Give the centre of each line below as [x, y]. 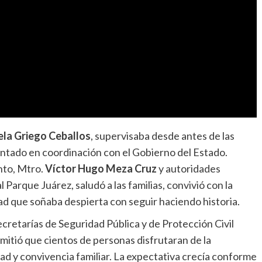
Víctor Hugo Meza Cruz [101, 169]
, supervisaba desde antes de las [162, 136]
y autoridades [188, 169]
